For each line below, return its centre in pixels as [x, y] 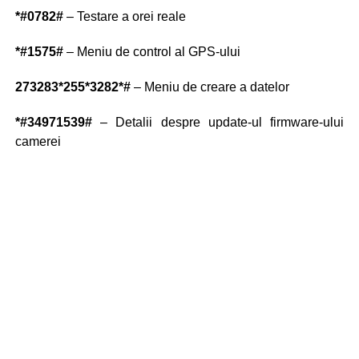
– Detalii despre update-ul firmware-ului [218, 123]
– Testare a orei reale [124, 17]
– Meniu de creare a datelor [210, 87]
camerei [38, 142]
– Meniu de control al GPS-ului [151, 52]
